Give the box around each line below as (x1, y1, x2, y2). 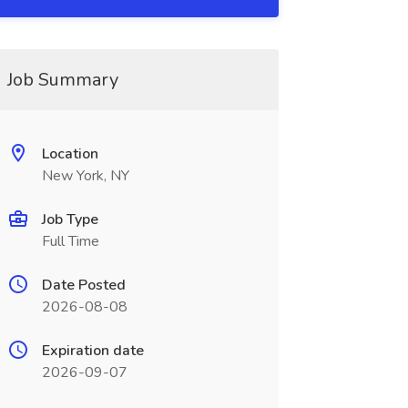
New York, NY (41, 166, 129, 186)
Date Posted (41, 275, 126, 295)
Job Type (41, 209, 98, 229)
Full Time (41, 231, 99, 251)
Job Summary (6, 67, 118, 92)
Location (41, 144, 98, 164)
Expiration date (41, 341, 144, 361)
